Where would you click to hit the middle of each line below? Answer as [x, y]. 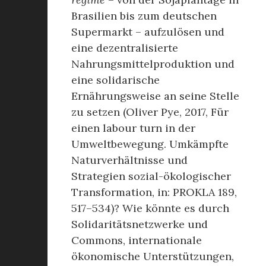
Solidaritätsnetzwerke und [140, 224]
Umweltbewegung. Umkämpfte [150, 144]
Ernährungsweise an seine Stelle [155, 96]
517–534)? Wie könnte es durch [150, 208]
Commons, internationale [137, 240]
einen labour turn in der [133, 128]
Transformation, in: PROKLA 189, [154, 192]
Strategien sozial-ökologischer [151, 176]
